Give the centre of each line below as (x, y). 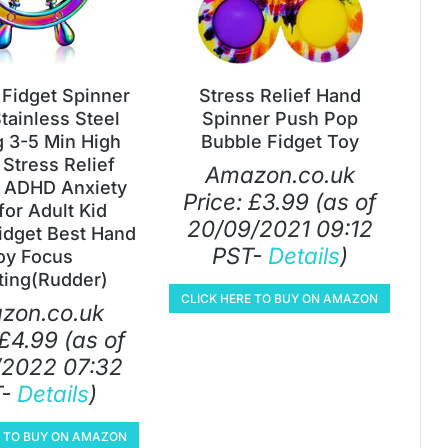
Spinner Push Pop (279, 118)
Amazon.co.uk (279, 174)
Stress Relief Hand (279, 95)
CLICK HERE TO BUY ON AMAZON (279, 298)
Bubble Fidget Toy (279, 141)
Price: (215, 201)
